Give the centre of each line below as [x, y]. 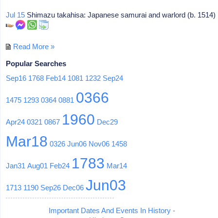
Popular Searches [36, 63]
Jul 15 [16, 15]
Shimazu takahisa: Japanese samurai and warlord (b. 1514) [120, 15]
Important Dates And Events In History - [112, 210]
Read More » [34, 46]
